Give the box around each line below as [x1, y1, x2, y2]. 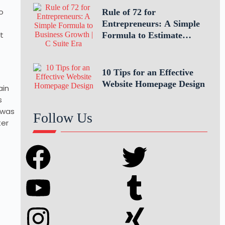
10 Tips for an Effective [101, 67, 193, 77]
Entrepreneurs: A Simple [101, 19, 200, 29]
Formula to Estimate [101, 30, 182, 40]
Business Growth [101, 42, 168, 52]
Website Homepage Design [101, 79, 205, 89]
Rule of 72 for [101, 7, 156, 17]
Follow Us [33, 110, 92, 126]
